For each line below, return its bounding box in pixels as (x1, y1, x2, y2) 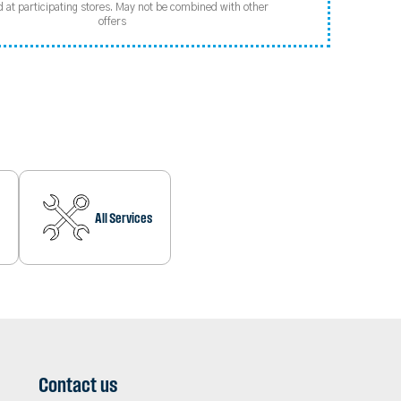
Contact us (38, 372, 118, 397)
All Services (95, 209, 152, 226)
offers (98, 16, 127, 27)
